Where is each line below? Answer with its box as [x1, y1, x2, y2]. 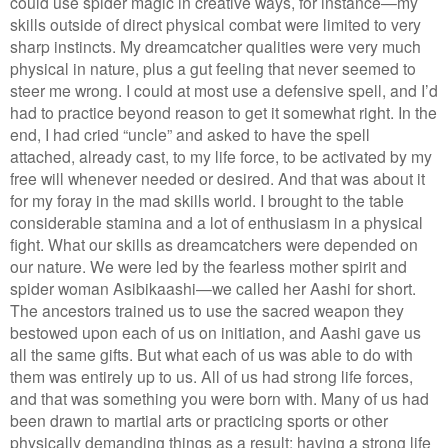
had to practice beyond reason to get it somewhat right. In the [10, 100, 437, 123]
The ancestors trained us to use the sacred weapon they [10, 298, 404, 321]
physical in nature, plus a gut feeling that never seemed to [10, 56, 416, 79]
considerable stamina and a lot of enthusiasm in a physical [10, 210, 423, 233]
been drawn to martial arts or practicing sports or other [10, 408, 388, 431]
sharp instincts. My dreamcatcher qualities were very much [10, 34, 421, 57]
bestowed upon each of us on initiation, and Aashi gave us [10, 320, 421, 343]
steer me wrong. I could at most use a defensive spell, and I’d [10, 78, 438, 101]
